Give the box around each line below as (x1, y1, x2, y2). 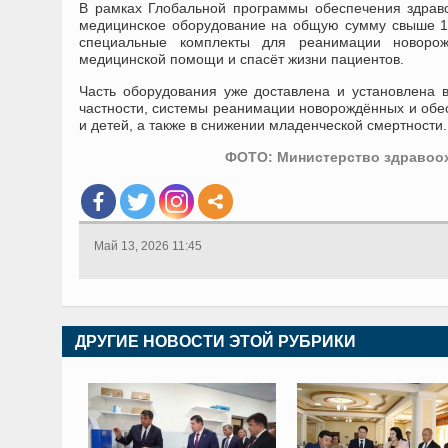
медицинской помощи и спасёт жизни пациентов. (79, 51, 404, 67)
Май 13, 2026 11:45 (94, 239, 202, 253)
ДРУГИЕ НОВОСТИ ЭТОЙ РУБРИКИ (75, 333, 356, 350)
